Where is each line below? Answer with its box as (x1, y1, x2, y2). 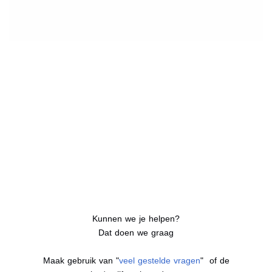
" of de (200, 255, 229, 265)
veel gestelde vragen (118, 255, 200, 265)
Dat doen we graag (98, 227, 174, 237)
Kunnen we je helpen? (92, 213, 180, 223)
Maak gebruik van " (42, 255, 119, 265)
